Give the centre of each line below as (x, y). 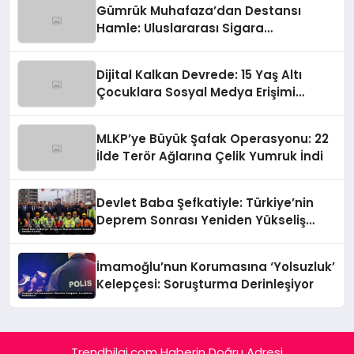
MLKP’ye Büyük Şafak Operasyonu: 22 (213, 139)
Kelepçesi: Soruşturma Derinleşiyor (205, 284)
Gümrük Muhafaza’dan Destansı (199, 11)
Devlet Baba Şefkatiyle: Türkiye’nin (205, 203)
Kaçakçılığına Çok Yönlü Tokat (192, 46)
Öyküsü (121, 238)
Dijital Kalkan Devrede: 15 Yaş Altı (200, 75)
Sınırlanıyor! (134, 110)
